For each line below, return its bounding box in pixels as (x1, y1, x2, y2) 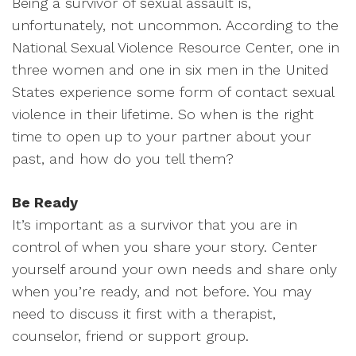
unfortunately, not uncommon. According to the (12, 17, 339, 33)
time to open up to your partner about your (12, 128, 311, 145)
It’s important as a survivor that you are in (12, 216, 297, 233)
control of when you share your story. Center (12, 238, 317, 255)
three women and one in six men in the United (12, 61, 329, 78)
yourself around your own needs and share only (12, 261, 337, 277)
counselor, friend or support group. (12, 327, 249, 344)
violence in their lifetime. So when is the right (12, 106, 314, 122)
